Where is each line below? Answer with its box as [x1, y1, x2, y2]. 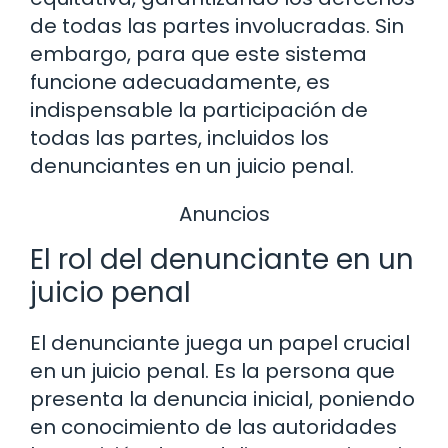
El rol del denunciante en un [30, 240, 414, 280]
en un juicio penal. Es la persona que [30, 357, 395, 386]
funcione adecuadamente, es [30, 67, 330, 96]
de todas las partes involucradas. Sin [30, 11, 404, 40]
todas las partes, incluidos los [30, 123, 329, 152]
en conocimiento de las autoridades [30, 413, 397, 442]
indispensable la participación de [30, 95, 368, 124]
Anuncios [178, 199, 270, 228]
